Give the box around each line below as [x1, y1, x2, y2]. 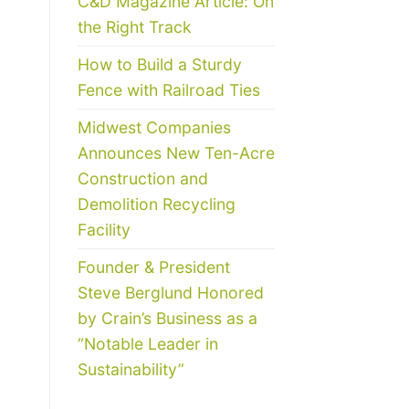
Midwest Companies [77, 117, 231, 137]
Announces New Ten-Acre [77, 142, 275, 163]
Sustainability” [77, 359, 184, 379]
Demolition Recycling [77, 194, 236, 214]
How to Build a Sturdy [77, 54, 242, 74]
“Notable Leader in [77, 333, 218, 353]
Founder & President [77, 257, 230, 277]
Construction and [77, 168, 208, 188]
